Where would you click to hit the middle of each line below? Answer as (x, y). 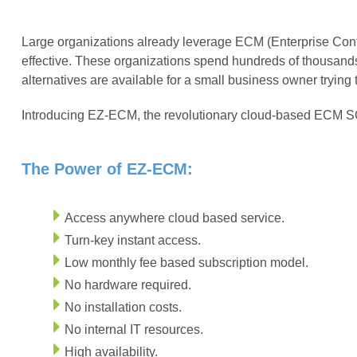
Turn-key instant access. (132, 240)
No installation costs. (123, 307)
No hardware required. (127, 285)
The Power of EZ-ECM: (107, 169)
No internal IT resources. (133, 330)
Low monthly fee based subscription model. (186, 263)
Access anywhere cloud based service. (174, 218)
